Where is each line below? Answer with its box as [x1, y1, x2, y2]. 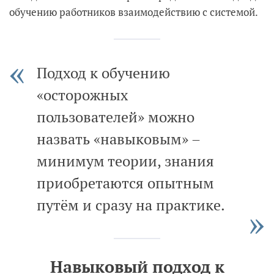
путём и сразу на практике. [37, 194, 225, 215]
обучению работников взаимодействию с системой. [9, 4, 258, 19]
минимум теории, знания [37, 150, 214, 171]
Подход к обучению [37, 62, 170, 83]
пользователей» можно [37, 106, 194, 127]
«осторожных [37, 84, 128, 105]
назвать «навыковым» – [37, 128, 200, 149]
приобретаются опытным [37, 172, 214, 193]
